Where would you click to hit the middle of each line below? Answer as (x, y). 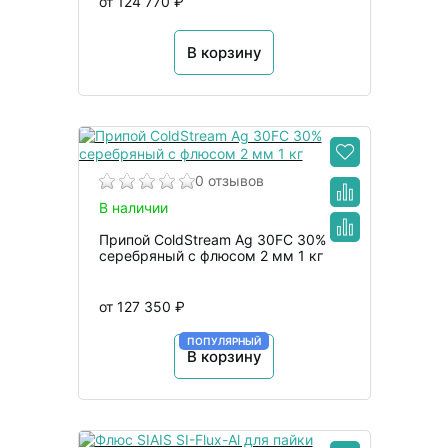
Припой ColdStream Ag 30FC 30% (212, 239)
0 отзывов (229, 180)
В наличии (133, 207)
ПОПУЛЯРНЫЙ (224, 340)
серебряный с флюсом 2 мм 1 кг (210, 255)
